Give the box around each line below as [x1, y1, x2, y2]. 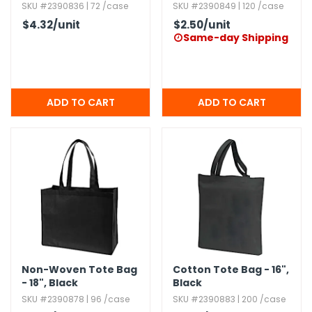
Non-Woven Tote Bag [22, 263, 137, 276]
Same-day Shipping [183, 31, 288, 45]
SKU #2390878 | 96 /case [22, 293, 130, 305]
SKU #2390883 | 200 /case [173, 293, 286, 305]
